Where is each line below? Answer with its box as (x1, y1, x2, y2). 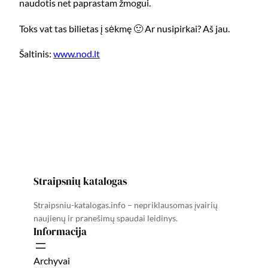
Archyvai (33, 255, 70, 267)
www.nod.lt (53, 47, 100, 59)
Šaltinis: (19, 47, 53, 59)
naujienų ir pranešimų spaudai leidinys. (33, 213, 178, 224)
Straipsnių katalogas (33, 174, 127, 189)
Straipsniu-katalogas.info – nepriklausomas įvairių (33, 200, 218, 211)
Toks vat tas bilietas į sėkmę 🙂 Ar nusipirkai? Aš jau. (19, 22, 230, 34)
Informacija (33, 224, 87, 239)
